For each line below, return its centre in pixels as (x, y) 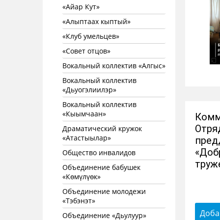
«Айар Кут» (81, 7)
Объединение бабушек (101, 167)
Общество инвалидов (99, 152)
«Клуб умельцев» (91, 36)
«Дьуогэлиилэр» (89, 90)
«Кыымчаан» (84, 114)
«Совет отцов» (86, 51)
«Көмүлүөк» (82, 177)
